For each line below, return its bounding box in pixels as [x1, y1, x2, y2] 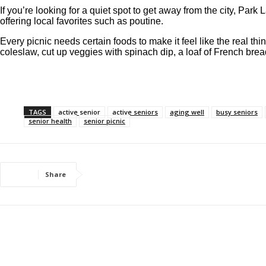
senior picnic [84, 116, 125, 125]
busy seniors [216, 107, 258, 116]
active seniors [112, 107, 158, 116]
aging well [170, 107, 204, 116]
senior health [28, 116, 72, 125]
